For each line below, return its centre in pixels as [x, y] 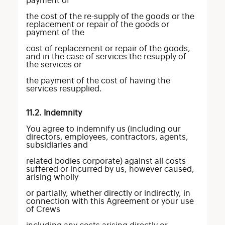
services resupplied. [64, 89]
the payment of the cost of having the [98, 81]
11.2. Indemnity [54, 113]
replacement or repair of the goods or [97, 25]
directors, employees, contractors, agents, [107, 137]
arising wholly [52, 177]
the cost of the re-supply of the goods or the [110, 17]
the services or [54, 65]
